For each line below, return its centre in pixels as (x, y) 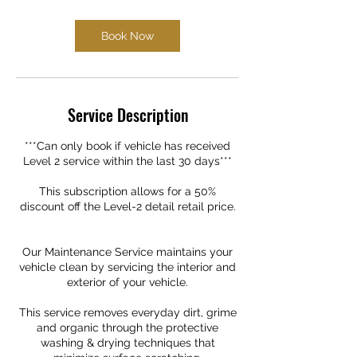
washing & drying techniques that (127, 343)
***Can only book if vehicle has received (127, 146)
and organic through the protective (127, 328)
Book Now (127, 36)
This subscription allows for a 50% (127, 191)
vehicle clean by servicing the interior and (127, 267)
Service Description (127, 115)
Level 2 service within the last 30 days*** (127, 161)
